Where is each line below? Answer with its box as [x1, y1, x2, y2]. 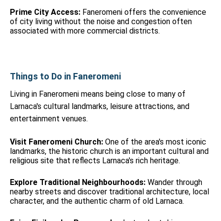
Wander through [146, 178, 202, 187]
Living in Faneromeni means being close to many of [10, 89, 185, 99]
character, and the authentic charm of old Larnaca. [10, 196, 184, 206]
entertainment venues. [10, 114, 88, 123]
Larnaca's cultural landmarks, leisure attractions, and [10, 102, 189, 111]
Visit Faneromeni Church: [10, 137, 103, 147]
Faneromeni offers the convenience [80, 7, 206, 17]
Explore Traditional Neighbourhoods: [10, 178, 146, 187]
